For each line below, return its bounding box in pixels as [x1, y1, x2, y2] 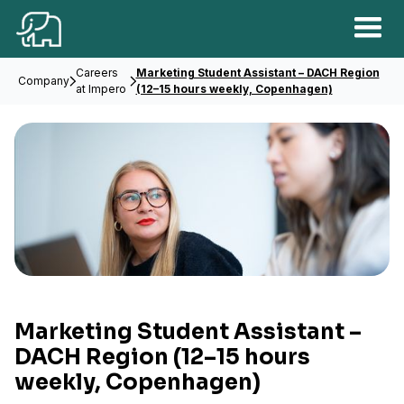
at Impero [75, 82, 126, 96]
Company [18, 74, 69, 87]
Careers [75, 66, 118, 79]
